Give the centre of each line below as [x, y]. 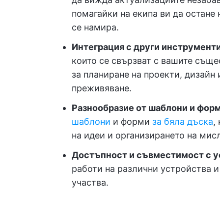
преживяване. [102, 88]
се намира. [95, 27]
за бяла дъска [183, 122]
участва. [90, 182]
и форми [131, 122]
